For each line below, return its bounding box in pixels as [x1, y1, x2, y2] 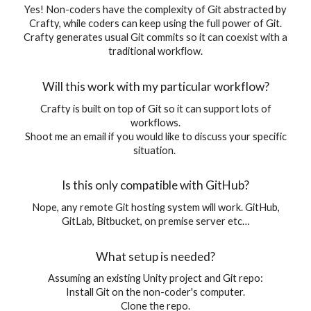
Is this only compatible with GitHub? [62, 178, 249, 193]
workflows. [131, 116, 180, 128]
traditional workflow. [108, 45, 203, 58]
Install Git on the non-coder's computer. [66, 286, 245, 299]
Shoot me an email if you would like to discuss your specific [24, 130, 287, 142]
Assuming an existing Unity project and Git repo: [48, 272, 263, 285]
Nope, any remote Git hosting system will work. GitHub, [31, 201, 280, 213]
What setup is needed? [96, 249, 215, 264]
